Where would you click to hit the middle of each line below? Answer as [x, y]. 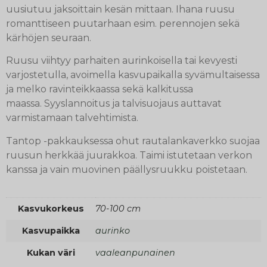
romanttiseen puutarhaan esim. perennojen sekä [123, 23]
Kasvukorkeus [51, 209]
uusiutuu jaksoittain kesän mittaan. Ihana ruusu [120, 9]
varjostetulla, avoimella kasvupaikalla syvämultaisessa [133, 75]
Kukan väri [51, 253]
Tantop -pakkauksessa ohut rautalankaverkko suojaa [133, 141]
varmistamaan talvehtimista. [72, 118]
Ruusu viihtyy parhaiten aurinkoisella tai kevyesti [122, 61]
